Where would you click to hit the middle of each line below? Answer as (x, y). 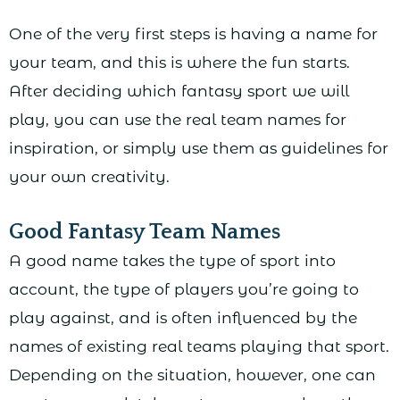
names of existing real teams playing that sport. (199, 346)
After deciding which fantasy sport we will (179, 90)
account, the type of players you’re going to (184, 289)
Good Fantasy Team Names (145, 233)
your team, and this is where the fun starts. (179, 62)
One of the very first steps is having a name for (193, 33)
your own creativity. (89, 176)
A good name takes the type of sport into (172, 261)
